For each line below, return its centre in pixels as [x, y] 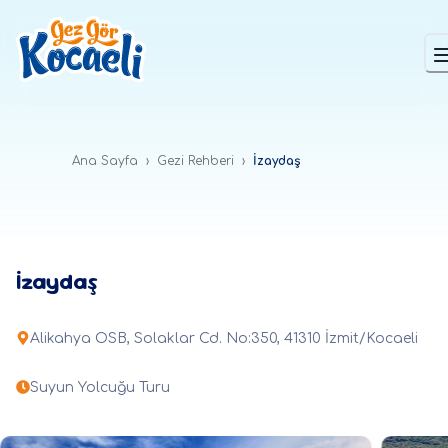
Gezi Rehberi [195, 161]
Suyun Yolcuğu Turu [100, 387]
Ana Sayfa [105, 161]
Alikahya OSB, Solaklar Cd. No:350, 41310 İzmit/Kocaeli [224, 338]
